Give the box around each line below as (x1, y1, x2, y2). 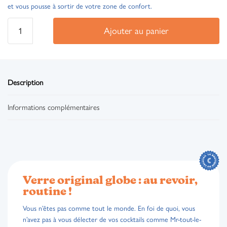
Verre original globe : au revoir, (23, 175, 198, 187)
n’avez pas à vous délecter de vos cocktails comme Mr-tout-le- (23, 215, 201, 224)
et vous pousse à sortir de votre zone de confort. (8, 2, 152, 11)
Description (8, 78, 43, 87)
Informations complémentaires (8, 102, 100, 112)
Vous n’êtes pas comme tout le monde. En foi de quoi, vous (23, 204, 195, 213)
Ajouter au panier (104, 25, 169, 36)
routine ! (23, 186, 72, 198)
